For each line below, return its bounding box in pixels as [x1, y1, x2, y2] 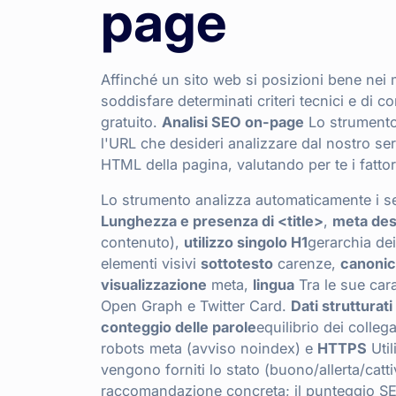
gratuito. [101, 112, 162, 131]
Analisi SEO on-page [162, 112, 304, 131]
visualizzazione [101, 275, 207, 293]
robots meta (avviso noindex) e [101, 339, 317, 357]
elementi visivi [101, 254, 201, 272]
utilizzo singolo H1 [184, 232, 308, 251]
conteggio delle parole [101, 317, 256, 336]
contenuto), [101, 232, 184, 251]
